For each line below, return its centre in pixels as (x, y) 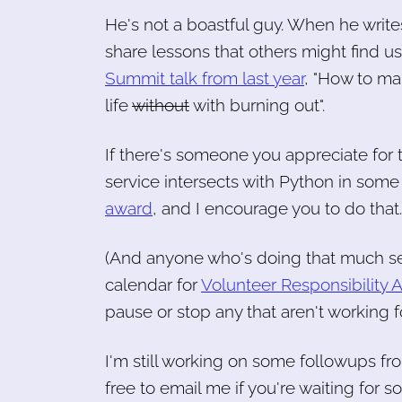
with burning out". (257, 105)
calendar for (153, 284)
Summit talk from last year (205, 78)
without (161, 105)
